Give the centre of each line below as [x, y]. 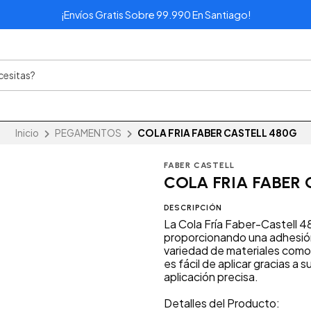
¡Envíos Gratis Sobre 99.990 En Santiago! [155, 15]
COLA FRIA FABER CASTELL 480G [217, 133]
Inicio [27, 133]
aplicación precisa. [211, 277]
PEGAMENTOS [88, 133]
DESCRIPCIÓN [193, 208]
